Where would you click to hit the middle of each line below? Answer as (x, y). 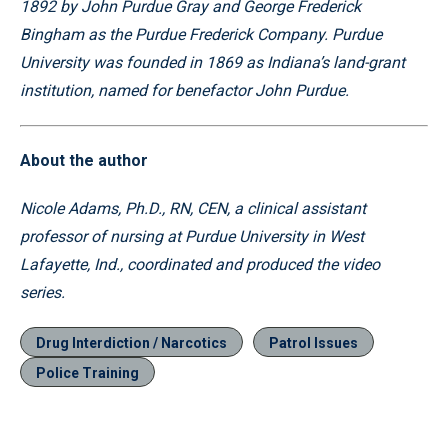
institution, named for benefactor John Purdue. (184, 90)
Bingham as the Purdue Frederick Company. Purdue (201, 34)
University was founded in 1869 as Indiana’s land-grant (212, 62)
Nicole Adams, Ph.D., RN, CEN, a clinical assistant (193, 208)
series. (42, 292)
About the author (84, 160)
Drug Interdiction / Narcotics (131, 342)
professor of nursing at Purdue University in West (192, 236)
